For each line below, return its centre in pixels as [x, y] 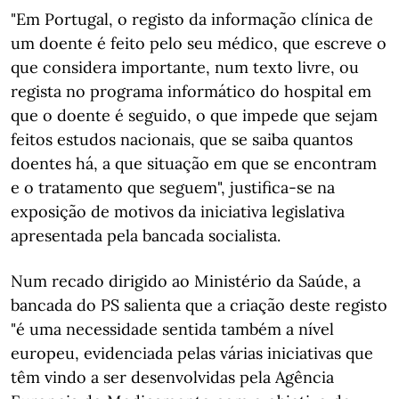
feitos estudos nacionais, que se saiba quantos [182, 139]
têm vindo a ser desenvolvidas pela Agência [172, 377]
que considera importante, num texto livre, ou [185, 67]
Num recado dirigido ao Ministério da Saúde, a [186, 281]
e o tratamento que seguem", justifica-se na [173, 187]
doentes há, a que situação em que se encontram [194, 163]
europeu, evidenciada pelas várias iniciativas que [192, 353]
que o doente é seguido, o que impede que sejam [194, 115]
